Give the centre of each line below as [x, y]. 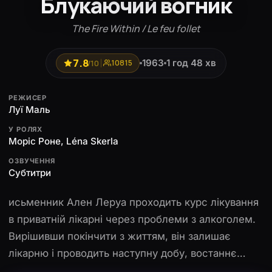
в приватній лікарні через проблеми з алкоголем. [132, 219]
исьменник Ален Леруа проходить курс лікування [134, 202]
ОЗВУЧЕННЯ [32, 161]
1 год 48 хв [191, 63]
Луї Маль [29, 109]
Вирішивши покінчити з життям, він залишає [120, 236]
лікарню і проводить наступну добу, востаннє [123, 253]
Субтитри [30, 172]
